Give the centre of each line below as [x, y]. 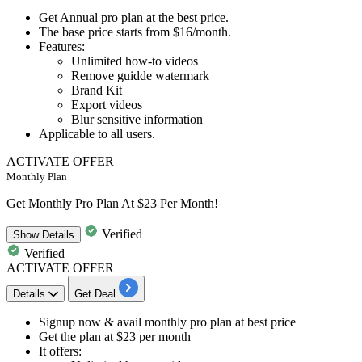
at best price [264, 322]
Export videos [107, 104]
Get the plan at [78, 336]
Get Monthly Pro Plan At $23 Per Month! [112, 203]
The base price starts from [106, 32]
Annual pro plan [101, 17]
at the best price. [186, 17]
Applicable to [73, 133]
